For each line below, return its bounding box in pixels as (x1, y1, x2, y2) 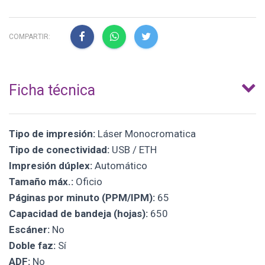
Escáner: (9, 224, 50, 236)
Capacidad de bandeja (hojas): (9, 208, 148, 220)
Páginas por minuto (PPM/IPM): (9, 192, 155, 204)
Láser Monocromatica (95, 128, 196, 140)
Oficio (73, 176, 102, 188)
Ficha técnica (9, 82, 95, 99)
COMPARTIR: (9, 32, 50, 41)
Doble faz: (9, 240, 56, 252)
